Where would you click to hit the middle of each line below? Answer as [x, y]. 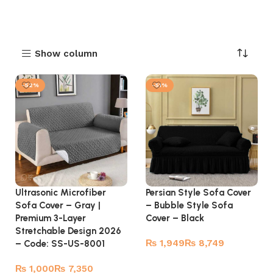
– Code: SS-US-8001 [60, 244]
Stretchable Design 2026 [68, 231]
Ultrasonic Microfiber [61, 193]
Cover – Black [175, 218]
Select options [182, 261]
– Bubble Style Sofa [189, 205]
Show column [66, 53]
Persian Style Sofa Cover [198, 193]
